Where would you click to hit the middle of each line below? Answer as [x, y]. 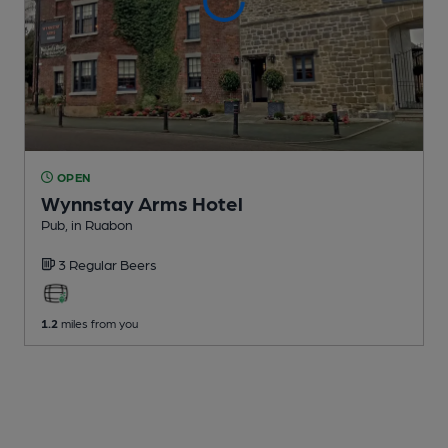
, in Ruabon [99, 223]
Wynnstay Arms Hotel [142, 202]
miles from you [98, 322]
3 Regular [89, 263]
